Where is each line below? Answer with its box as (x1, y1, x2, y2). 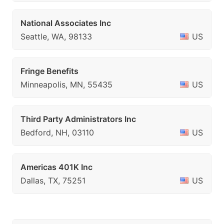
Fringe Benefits (20, 66, 78, 76)
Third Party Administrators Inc (20, 114, 136, 124)
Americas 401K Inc (20, 162, 92, 172)
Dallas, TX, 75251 (20, 175, 85, 185)
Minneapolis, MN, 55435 (20, 79, 112, 89)
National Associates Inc (20, 18, 111, 28)
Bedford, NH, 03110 (20, 127, 94, 137)
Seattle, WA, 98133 (20, 31, 92, 41)
